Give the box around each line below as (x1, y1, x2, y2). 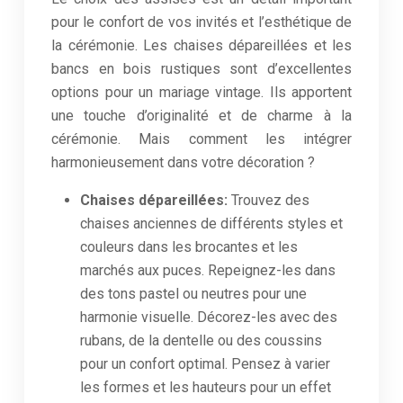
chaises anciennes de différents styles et (80, 215, 343, 232)
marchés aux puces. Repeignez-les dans (80, 262, 336, 279)
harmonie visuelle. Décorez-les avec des (80, 309, 337, 326)
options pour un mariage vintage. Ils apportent (51, 84, 352, 101)
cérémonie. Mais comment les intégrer (51, 130, 352, 148)
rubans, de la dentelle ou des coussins (80, 332, 322, 349)
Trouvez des (231, 192, 309, 209)
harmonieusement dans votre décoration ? (51, 154, 315, 171)
